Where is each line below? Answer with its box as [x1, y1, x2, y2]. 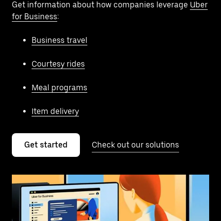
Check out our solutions [92, 140, 179, 149]
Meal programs [32, 82, 87, 92]
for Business [12, 11, 57, 21]
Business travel [32, 35, 87, 45]
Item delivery [32, 106, 79, 116]
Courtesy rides [32, 59, 85, 69]
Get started [24, 140, 68, 149]
